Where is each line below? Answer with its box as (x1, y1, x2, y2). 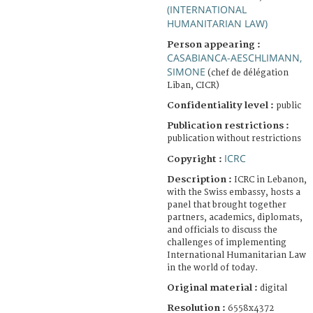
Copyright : (167, 153, 224, 165)
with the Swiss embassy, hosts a (167, 187, 300, 198)
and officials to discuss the (167, 224, 277, 235)
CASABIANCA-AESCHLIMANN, (167, 50, 302, 64)
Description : (167, 173, 234, 185)
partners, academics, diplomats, (167, 212, 303, 223)
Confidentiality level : (167, 99, 274, 111)
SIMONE (167, 64, 205, 78)
